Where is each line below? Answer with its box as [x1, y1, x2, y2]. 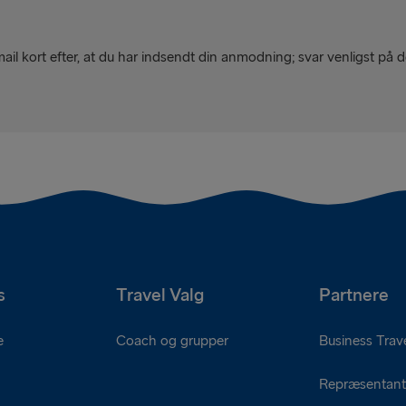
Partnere [319, 284, 390, 306]
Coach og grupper [115, 332, 228, 350]
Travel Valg [115, 284, 204, 306]
